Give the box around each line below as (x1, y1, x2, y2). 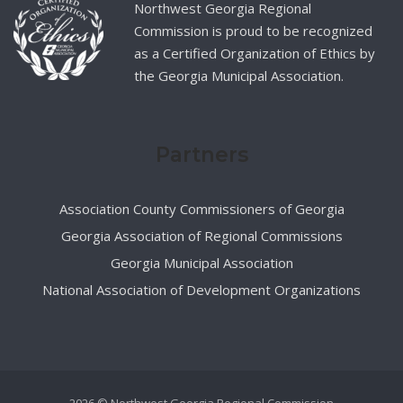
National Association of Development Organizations (42, 281, 361, 300)
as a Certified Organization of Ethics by (134, 44, 376, 63)
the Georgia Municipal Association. (134, 67, 345, 85)
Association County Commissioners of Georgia (58, 200, 345, 219)
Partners (155, 142, 248, 168)
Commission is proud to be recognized (134, 22, 373, 40)
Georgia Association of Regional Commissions (60, 227, 343, 246)
